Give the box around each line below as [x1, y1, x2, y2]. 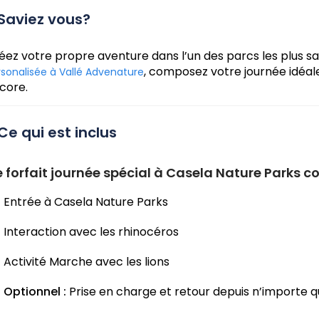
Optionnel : [4, 283, 66, 300]
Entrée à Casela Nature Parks [4, 194, 168, 211]
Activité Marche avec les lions [4, 253, 169, 271]
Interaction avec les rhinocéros [4, 224, 179, 241]
